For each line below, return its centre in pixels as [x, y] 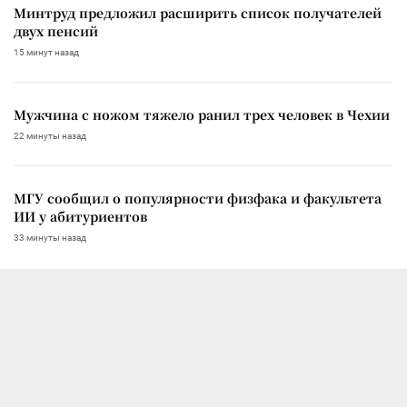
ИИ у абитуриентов [80, 216]
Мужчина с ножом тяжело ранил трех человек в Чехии [202, 114]
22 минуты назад [50, 135]
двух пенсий [56, 30]
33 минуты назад [50, 237]
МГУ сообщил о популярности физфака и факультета [198, 198]
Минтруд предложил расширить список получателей [198, 12]
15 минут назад [46, 52]
